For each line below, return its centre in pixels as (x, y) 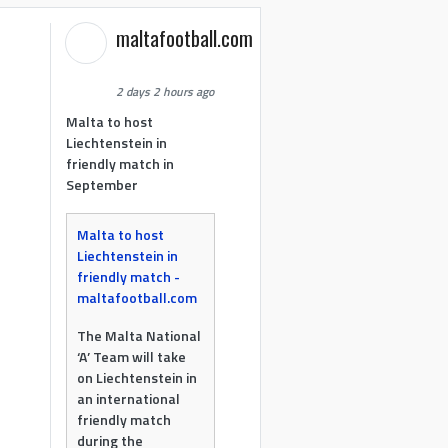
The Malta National (139, 335)
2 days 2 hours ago (165, 91)
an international (129, 398)
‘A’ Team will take (132, 356)
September (102, 184)
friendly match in (120, 163)
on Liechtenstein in (137, 377)
